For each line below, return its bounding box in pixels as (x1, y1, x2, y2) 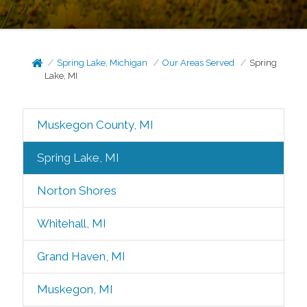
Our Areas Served (162, 58, 235, 68)
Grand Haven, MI (36, 249, 125, 263)
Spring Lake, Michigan (57, 58, 148, 68)
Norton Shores (36, 184, 116, 197)
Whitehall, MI (36, 217, 106, 230)
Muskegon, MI (36, 282, 113, 296)
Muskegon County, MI (36, 118, 153, 132)
